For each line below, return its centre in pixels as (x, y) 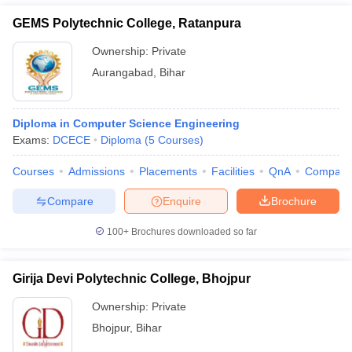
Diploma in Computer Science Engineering (126, 123)
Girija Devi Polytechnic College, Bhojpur (132, 279)
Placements (168, 171)
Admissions (97, 171)
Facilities (233, 171)
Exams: (33, 140)
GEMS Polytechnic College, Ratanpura (127, 23)
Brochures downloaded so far (193, 232)
